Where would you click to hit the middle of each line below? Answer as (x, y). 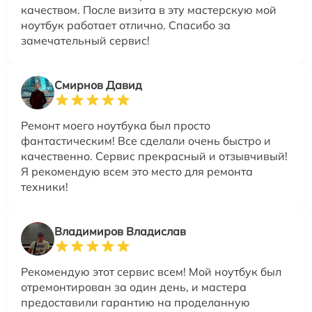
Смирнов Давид (98, 85)
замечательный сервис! (85, 41)
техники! (45, 187)
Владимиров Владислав (120, 232)
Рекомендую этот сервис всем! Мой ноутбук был (151, 272)
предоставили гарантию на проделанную (135, 303)
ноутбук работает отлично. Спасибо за (126, 25)
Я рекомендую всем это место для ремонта (137, 172)
